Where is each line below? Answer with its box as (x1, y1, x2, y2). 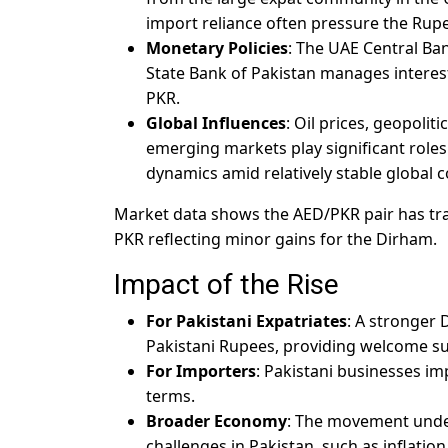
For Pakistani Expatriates (146, 310, 347, 333)
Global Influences (146, 112, 286, 135)
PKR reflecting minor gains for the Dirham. (114, 228, 437, 251)
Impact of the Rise (114, 268, 339, 302)
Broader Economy (146, 410, 287, 433)
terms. (146, 385, 195, 408)
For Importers (146, 360, 256, 383)
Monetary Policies (146, 37, 288, 60)
